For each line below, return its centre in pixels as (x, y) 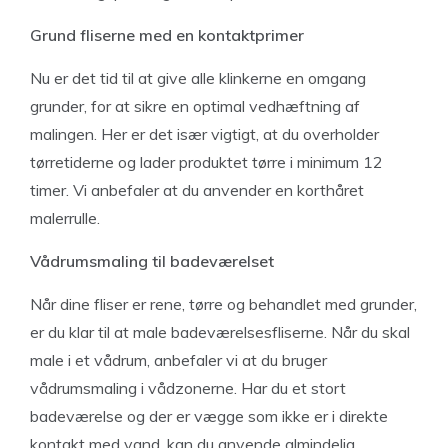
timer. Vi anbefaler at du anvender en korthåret (197, 190)
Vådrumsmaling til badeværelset (152, 261)
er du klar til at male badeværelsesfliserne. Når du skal (220, 332)
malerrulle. (65, 218)
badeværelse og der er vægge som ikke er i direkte (209, 416)
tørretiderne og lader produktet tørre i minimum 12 (206, 162)
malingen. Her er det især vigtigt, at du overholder (204, 134)
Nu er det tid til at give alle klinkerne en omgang (198, 78)
